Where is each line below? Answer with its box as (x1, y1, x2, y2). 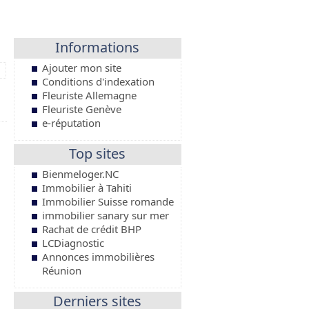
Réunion (41, 263, 81, 277)
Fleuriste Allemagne (41, 88, 137, 102)
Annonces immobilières (41, 250, 154, 263)
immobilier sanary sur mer (41, 208, 169, 222)
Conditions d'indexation (41, 74, 154, 88)
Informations (55, 38, 140, 57)
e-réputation (41, 116, 101, 130)
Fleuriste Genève (41, 102, 121, 116)
